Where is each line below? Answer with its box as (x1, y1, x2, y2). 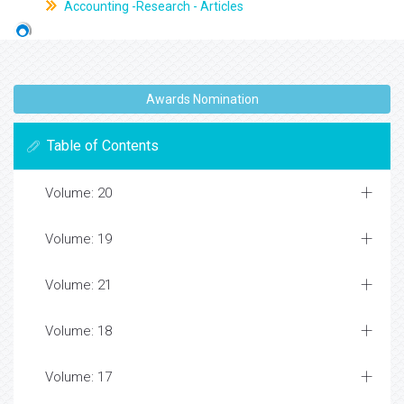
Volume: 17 (45, 369, 112, 386)
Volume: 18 (45, 323, 112, 340)
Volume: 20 (45, 185, 112, 202)
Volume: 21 (45, 277, 112, 294)
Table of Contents (47, 137, 159, 155)
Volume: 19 (45, 231, 112, 248)
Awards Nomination (145, 92, 259, 107)
